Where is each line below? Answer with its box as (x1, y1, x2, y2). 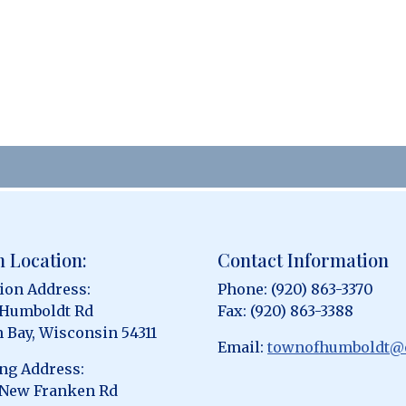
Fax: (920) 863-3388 (217, 302, 353, 320)
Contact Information (217, 247, 389, 272)
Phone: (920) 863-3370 (217, 280, 373, 298)
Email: (217, 338, 267, 356)
